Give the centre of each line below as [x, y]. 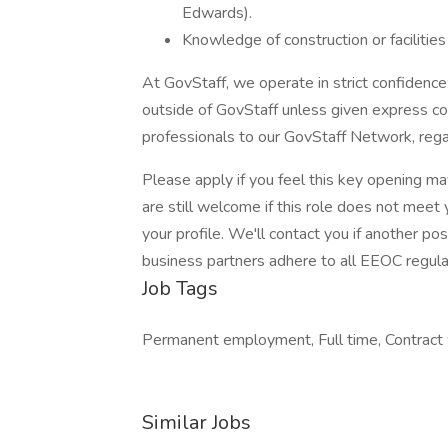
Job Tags [180, 288]
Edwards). [217, 13]
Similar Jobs [196, 422]
